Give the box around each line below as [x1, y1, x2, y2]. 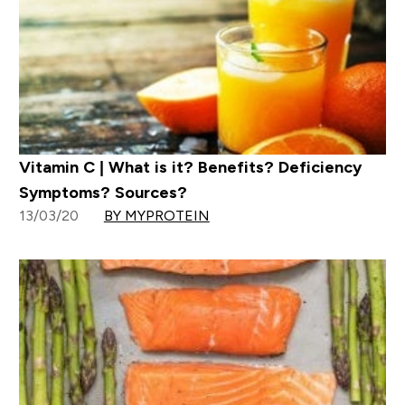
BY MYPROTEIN [103, 208, 210, 224]
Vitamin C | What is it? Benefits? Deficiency [18, 158, 362, 177]
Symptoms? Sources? [18, 184, 187, 202]
